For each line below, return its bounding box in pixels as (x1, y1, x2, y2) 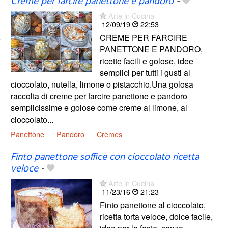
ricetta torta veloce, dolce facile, (99, 210, 213, 222)
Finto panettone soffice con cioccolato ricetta (10, 149, 199, 165)
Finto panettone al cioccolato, (99, 198, 206, 211)
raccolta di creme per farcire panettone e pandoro (10, 90, 187, 102)
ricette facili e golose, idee (99, 55, 193, 67)
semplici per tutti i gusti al (99, 67, 190, 79)
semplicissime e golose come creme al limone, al (10, 102, 187, 114)
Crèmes (96, 129, 122, 140)
